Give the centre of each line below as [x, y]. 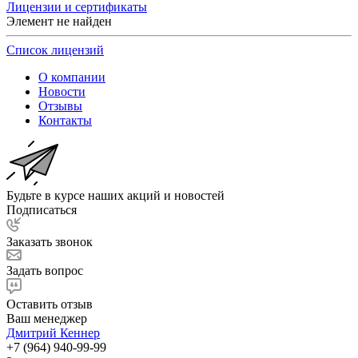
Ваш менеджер [47, 318]
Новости [62, 91]
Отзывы [60, 105]
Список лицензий [55, 50]
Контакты [65, 120]
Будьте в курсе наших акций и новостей [115, 195]
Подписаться [42, 209]
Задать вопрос [45, 270]
